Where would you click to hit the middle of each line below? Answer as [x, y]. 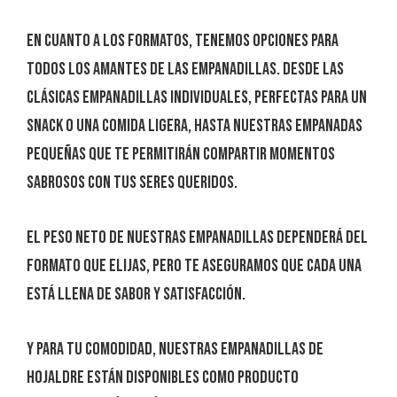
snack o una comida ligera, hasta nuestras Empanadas [195, 126]
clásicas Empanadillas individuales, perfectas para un [197, 97]
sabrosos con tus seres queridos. [132, 183]
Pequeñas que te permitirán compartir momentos [181, 154]
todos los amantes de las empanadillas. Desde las [185, 69]
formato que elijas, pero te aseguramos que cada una [194, 266]
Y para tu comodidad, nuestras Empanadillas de [175, 349]
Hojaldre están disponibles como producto [163, 378]
